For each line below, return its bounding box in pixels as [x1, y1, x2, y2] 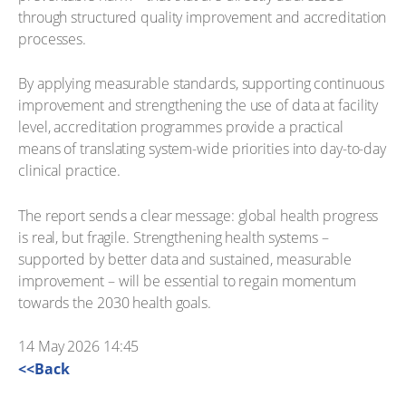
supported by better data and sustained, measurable [18, 248, 352, 269]
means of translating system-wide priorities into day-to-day [18, 139, 387, 159]
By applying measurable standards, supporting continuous [18, 73, 384, 93]
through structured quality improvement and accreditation [18, 6, 387, 27]
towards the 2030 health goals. [18, 292, 211, 313]
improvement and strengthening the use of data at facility [18, 95, 379, 115]
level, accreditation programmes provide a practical [18, 117, 343, 137]
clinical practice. [18, 160, 121, 180]
